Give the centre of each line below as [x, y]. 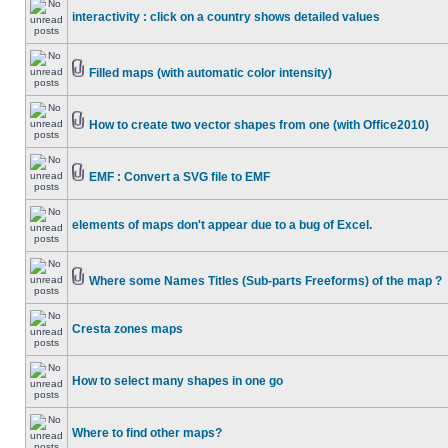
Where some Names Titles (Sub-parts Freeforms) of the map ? [265, 281]
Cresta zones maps [127, 329]
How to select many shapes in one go [177, 381]
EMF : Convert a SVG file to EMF [179, 177]
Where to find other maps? [147, 433]
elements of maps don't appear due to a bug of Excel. [222, 225]
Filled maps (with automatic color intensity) [210, 73]
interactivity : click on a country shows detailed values [226, 17]
